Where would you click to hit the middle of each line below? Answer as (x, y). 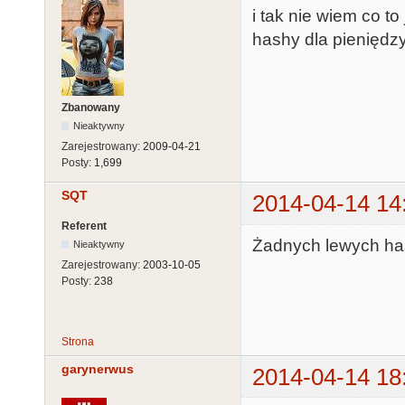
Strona (78, 341)
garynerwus (98, 368)
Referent (84, 226)
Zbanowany (91, 108)
